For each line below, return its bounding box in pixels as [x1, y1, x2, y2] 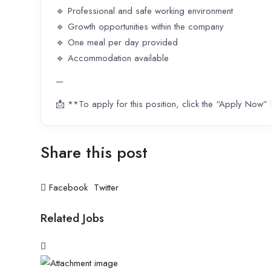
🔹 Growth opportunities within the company [56, 20, 224, 34]
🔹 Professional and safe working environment [56, 4, 233, 18]
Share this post [41, 141, 148, 165]
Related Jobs [41, 210, 104, 227]
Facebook [46, 181, 91, 195]
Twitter [91, 181, 119, 195]
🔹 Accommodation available [56, 51, 169, 65]
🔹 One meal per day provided [56, 36, 178, 50]
